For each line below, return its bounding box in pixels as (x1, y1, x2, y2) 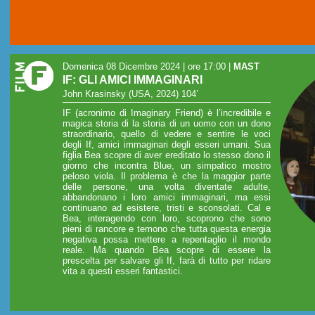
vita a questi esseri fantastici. (63, 265, 183, 276)
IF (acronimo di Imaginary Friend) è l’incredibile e (63, 107, 271, 118)
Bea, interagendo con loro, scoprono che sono (63, 212, 271, 224)
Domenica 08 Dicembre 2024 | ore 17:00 (63, 61, 226, 72)
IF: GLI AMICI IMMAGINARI (63, 74, 202, 86)
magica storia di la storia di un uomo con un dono (63, 117, 271, 129)
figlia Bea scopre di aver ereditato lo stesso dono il (63, 149, 271, 160)
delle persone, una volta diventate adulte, (63, 181, 271, 192)
